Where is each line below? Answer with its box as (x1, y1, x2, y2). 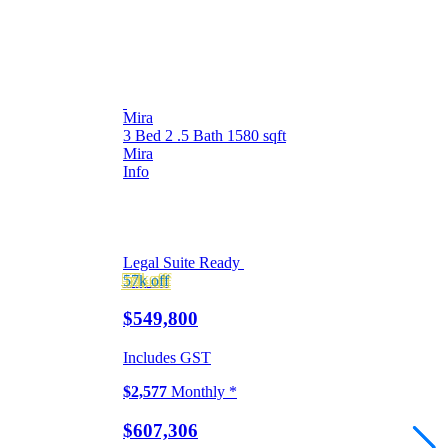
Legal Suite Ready (123, 253, 240, 271)
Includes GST (123, 349, 211, 367)
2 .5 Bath (165, 127, 227, 144)
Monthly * (167, 383, 237, 401)
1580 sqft (227, 127, 286, 144)
